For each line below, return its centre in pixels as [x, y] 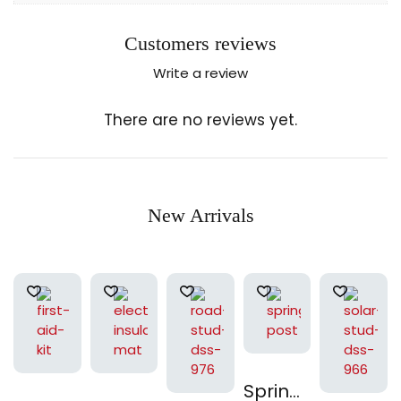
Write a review [200, 73]
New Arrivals [200, 215]
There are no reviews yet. [200, 120]
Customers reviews [200, 43]
